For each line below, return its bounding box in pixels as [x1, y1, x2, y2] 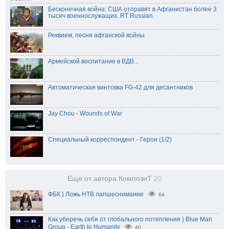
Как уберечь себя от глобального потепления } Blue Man [48, 215, 212, 223]
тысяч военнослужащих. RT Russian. [48, 12, 154, 19]
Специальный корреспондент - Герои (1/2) [48, 135, 172, 143]
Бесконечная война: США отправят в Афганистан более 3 [48, 5, 217, 13]
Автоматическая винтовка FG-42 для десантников [48, 83, 193, 91]
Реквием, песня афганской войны [48, 31, 145, 39]
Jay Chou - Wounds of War [48, 109, 122, 117]
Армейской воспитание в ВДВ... [48, 57, 139, 65]
